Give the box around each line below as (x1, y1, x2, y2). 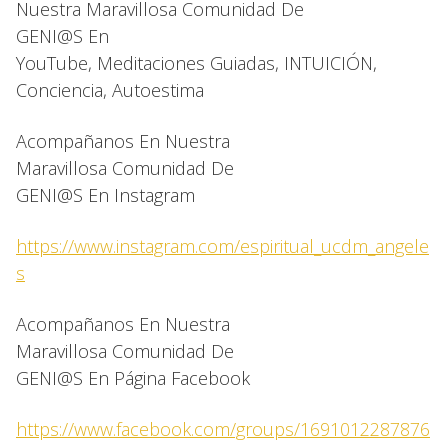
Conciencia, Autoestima (16, 78, 204, 103)
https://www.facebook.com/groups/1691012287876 (16, 417, 430, 442)
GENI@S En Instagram (16, 183, 195, 208)
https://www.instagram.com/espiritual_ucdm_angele (16, 234, 429, 259)
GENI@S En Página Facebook (16, 366, 250, 391)
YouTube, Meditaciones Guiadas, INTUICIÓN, (16, 51, 377, 76)
